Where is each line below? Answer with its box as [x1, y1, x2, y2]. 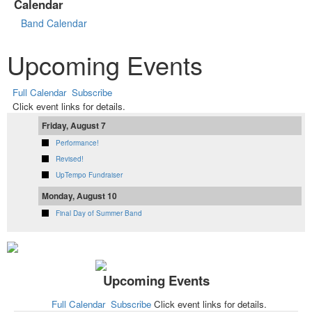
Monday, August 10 [42, 189, 117, 203]
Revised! [56, 154, 84, 164]
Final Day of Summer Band [56, 208, 142, 219]
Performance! [56, 138, 99, 148]
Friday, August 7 [42, 119, 106, 132]
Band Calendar [21, 16, 87, 31]
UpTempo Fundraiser [56, 170, 123, 180]
